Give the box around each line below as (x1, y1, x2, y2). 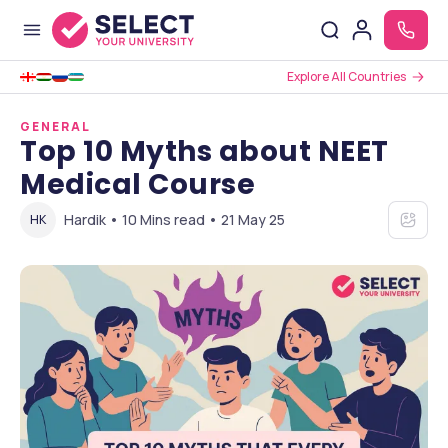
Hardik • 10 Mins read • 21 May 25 (64, 210, 285, 229)
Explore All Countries (287, 68, 406, 85)
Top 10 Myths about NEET (20, 132, 389, 171)
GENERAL (20, 118, 91, 135)
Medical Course (20, 165, 255, 204)
